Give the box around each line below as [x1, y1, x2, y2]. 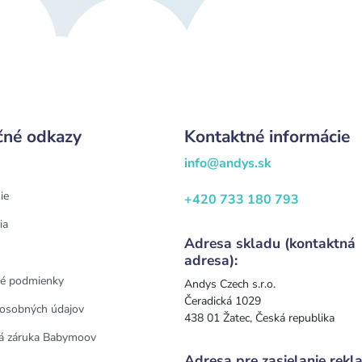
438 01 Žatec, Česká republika [184, 309, 335, 326]
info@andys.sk [184, 154, 271, 172]
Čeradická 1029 [184, 293, 261, 309]
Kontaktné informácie [184, 124, 350, 148]
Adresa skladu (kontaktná [184, 233, 356, 253]
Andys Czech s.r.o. [184, 276, 276, 292]
